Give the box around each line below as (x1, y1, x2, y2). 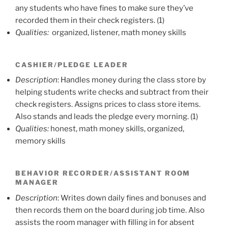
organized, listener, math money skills (52, 27, 186, 37)
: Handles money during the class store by (58, 75, 206, 85)
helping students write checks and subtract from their (15, 88, 209, 97)
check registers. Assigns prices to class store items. (15, 100, 201, 109)
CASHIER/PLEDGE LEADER (15, 60, 128, 69)
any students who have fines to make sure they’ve (15, 3, 193, 13)
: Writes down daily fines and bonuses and (58, 193, 206, 203)
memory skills (15, 136, 66, 146)
